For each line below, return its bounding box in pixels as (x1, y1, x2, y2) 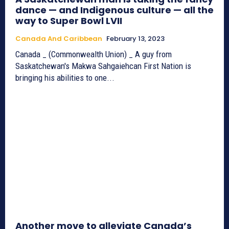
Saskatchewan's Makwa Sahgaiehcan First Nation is (15, 60, 191, 71)
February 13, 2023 (106, 33, 165, 43)
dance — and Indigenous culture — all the (15, 3, 214, 16)
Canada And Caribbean (15, 33, 102, 43)
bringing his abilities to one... (15, 72, 114, 83)
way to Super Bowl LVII (15, 14, 122, 27)
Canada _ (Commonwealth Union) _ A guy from (15, 49, 172, 59)
